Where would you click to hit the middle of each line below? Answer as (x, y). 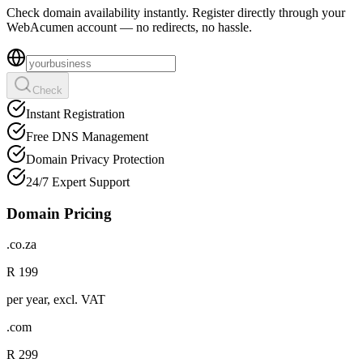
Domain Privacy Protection (95, 159)
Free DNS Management (87, 136)
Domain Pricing (59, 213)
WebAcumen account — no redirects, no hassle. (129, 27)
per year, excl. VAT (56, 300)
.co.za (21, 245)
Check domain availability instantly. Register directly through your (176, 12)
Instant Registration (75, 113)
